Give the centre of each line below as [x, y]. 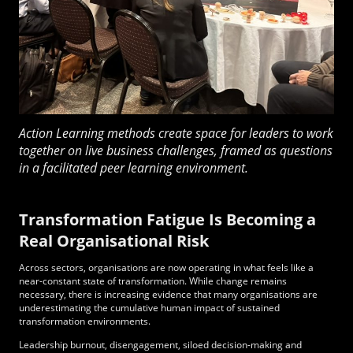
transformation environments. [85, 321]
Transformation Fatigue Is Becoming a [167, 220]
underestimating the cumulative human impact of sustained [149, 308]
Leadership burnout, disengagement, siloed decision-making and [160, 344]
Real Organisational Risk [114, 241]
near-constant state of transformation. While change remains [153, 281]
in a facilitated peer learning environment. [134, 167]
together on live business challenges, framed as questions [176, 150]
